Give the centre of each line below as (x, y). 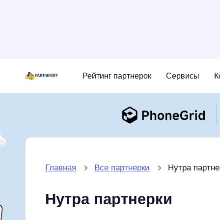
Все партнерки (122, 168)
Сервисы (183, 76)
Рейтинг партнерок (117, 76)
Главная (61, 168)
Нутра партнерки (109, 199)
